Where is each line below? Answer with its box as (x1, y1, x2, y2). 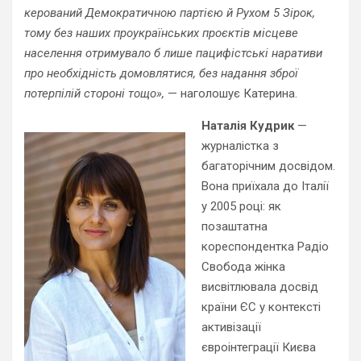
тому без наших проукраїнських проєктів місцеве (24, 26, 298, 40)
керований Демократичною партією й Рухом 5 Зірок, (24, 6, 315, 20)
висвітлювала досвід (201, 280, 318, 294)
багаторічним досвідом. (201, 159, 335, 173)
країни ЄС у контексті (201, 300, 321, 314)
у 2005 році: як (201, 199, 281, 214)
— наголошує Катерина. (164, 86, 301, 101)
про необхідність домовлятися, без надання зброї (24, 66, 298, 81)
